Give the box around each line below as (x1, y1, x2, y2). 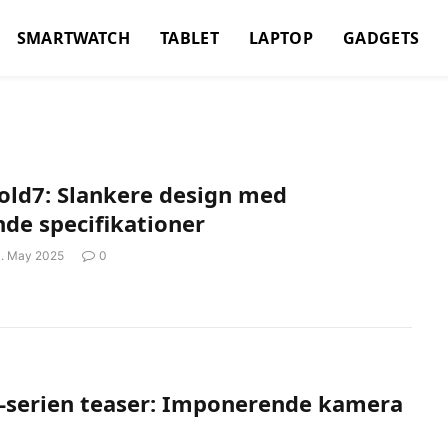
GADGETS (342, 26, 420, 49)
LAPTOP (248, 26, 313, 49)
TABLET (160, 26, 219, 49)
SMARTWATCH (16, 26, 131, 49)
